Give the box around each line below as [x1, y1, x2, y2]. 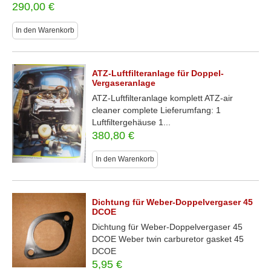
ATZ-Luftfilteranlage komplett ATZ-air [92, 93, 233, 103]
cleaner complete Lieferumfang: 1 [92, 105, 221, 115]
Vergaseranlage [92, 78, 156, 88]
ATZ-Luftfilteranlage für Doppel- [92, 68, 224, 78]
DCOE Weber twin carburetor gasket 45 [92, 234, 244, 244]
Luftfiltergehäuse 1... [92, 117, 171, 127]
